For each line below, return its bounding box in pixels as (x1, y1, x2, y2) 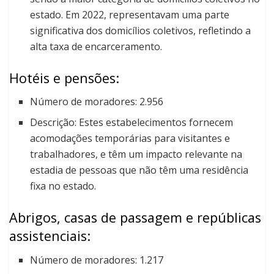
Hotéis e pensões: (9, 68, 119, 87)
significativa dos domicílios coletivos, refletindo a (30, 23, 251, 37)
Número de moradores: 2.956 (30, 95, 164, 109)
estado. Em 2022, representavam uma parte (30, 7, 230, 21)
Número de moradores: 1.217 (30, 253, 164, 267)
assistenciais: (9, 227, 91, 245)
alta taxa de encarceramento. (30, 39, 163, 53)
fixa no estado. (30, 179, 97, 193)
